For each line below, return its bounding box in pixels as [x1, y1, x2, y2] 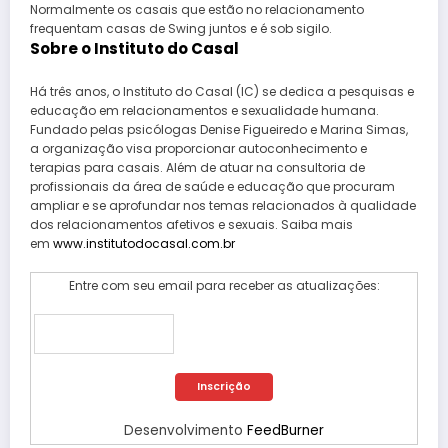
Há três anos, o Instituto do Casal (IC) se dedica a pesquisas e [30, 83, 414, 101]
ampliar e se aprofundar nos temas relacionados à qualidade [30, 197, 416, 215]
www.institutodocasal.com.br [53, 235, 235, 253]
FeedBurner [247, 421, 324, 441]
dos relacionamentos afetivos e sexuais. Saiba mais [30, 216, 353, 234]
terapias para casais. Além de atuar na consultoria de [30, 159, 365, 177]
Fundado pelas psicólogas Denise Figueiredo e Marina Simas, [30, 121, 408, 139]
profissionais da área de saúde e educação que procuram [30, 178, 395, 196]
